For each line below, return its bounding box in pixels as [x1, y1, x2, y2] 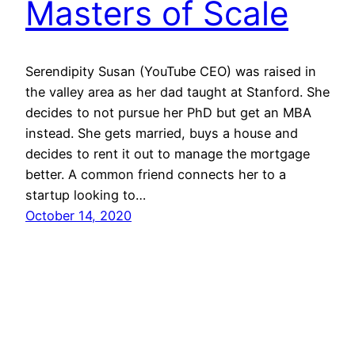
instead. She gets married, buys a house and [25, 125, 298, 142]
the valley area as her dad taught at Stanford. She [25, 84, 330, 101]
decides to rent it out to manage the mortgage [25, 146, 310, 162]
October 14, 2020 [25, 208, 132, 224]
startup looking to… [25, 187, 146, 204]
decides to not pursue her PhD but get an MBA [25, 105, 311, 121]
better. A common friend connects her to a [25, 166, 286, 183]
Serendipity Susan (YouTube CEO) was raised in [25, 63, 316, 80]
